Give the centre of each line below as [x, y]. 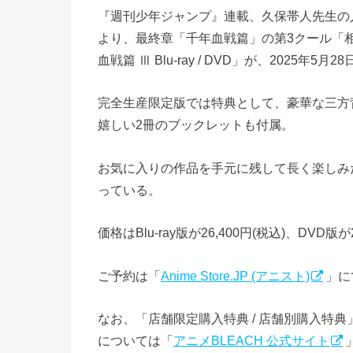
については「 [136, 340]
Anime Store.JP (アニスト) [235, 275]
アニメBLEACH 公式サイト [251, 340]
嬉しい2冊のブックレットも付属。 [196, 125]
